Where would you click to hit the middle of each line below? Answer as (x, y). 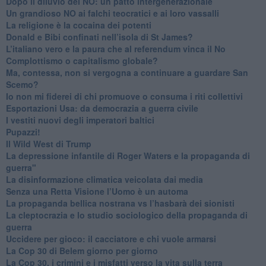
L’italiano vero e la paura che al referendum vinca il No (115, 48)
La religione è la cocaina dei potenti (78, 25)
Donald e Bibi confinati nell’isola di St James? (99, 37)
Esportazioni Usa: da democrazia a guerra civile (102, 108)
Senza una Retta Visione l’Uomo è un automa (97, 191)
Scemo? (22, 84)
